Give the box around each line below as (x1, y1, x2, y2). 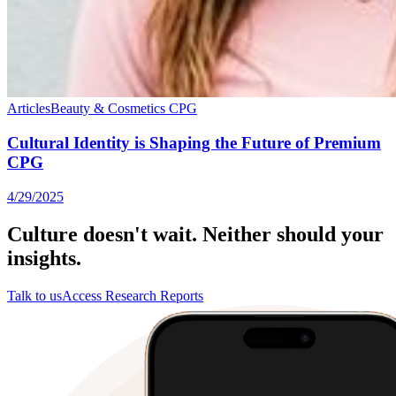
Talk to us (7, 287, 62, 303)
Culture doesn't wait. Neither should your (7, 222, 384, 246)
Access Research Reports (62, 287, 203, 303)
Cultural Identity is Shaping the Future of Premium (7, 133, 381, 153)
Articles (7, 101, 50, 117)
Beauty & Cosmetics (50, 101, 165, 117)
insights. (7, 246, 81, 270)
